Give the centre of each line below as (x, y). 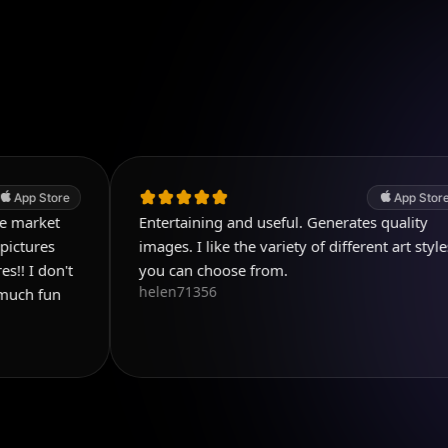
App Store (345, 197)
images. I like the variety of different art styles (220, 245)
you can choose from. (137, 269)
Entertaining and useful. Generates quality (207, 221)
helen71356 (101, 291)
